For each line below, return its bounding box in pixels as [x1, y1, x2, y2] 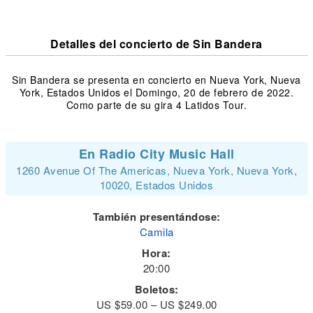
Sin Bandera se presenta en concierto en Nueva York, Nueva [12, 73, 301, 87]
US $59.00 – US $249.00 [96, 297, 217, 312]
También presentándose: [92, 209, 221, 224]
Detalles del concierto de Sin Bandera [50, 36, 263, 52]
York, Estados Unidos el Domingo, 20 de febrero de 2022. [19, 85, 294, 99]
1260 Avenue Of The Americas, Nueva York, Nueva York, [16, 163, 297, 177]
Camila [139, 224, 174, 239]
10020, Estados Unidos [99, 177, 214, 192]
